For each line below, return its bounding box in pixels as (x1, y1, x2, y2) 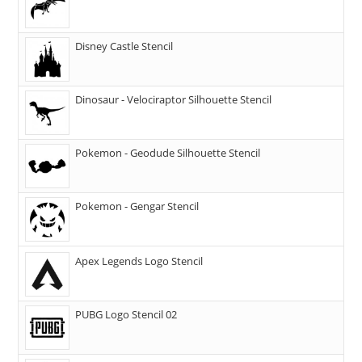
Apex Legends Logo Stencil (75, 254, 204, 268)
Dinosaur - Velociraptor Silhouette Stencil (75, 92, 272, 107)
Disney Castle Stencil (75, 39, 174, 53)
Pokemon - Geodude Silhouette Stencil (75, 145, 261, 160)
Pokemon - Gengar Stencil (75, 199, 200, 213)
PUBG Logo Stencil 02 (75, 307, 178, 322)
